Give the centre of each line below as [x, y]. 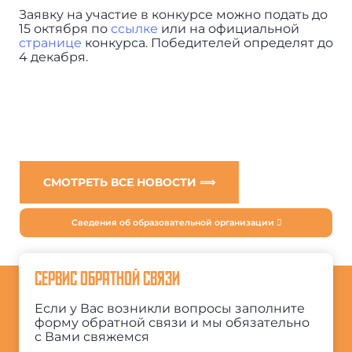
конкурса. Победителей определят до [207, 42]
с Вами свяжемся [92, 336]
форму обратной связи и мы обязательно [172, 322]
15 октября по [64, 28]
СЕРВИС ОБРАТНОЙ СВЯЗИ [107, 280]
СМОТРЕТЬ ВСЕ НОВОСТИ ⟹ [129, 182]
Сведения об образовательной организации [174, 222]
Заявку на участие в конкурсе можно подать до [173, 14]
